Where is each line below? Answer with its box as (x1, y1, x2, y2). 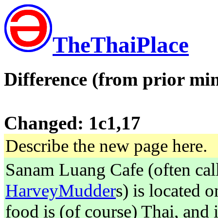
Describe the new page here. (5, 136, 207, 156)
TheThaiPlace (53, 32, 189, 57)
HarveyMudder (5, 181, 116, 201)
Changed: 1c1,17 (4, 112, 141, 134)
